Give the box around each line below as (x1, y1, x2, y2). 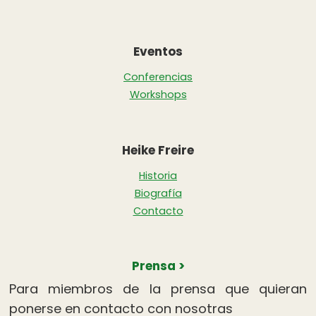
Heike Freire (122, 142, 194, 159)
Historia (139, 169, 177, 183)
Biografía (134, 186, 182, 201)
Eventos (133, 42, 183, 60)
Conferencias (123, 69, 193, 84)
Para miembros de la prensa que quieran (8, 280, 308, 298)
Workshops (129, 87, 187, 102)
